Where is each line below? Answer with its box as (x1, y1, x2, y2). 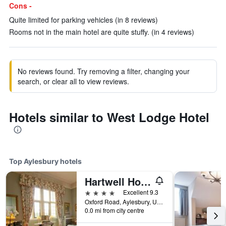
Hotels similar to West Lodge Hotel (9, 108, 209, 126)
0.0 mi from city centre (85, 206, 144, 214)
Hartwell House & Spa (141, 174, 151, 189)
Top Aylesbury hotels (9, 157, 82, 165)
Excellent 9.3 (123, 188, 158, 196)
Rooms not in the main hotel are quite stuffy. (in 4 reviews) (9, 27, 194, 37)
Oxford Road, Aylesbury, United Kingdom (157, 197, 163, 206)
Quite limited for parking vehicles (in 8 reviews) (9, 15, 158, 25)
